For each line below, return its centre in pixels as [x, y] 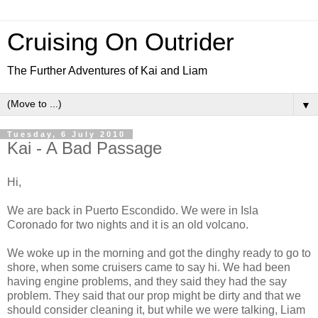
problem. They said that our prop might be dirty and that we [154, 295]
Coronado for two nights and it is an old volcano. [128, 224]
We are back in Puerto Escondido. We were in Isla [133, 210]
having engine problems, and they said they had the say [147, 281]
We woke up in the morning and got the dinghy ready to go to [159, 253]
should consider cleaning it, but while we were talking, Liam [156, 309]
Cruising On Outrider [121, 42]
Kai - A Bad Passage [84, 148]
